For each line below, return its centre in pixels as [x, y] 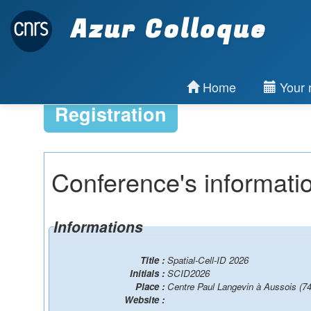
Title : [154, 260]
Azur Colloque [165, 29]
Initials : [149, 273]
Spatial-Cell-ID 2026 [208, 260]
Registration [110, 114]
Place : [151, 286]
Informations [98, 226]
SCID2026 [188, 273]
